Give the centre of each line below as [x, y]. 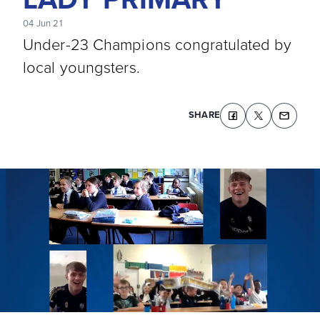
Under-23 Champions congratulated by [157, 44]
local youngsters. [81, 67]
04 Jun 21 [42, 23]
